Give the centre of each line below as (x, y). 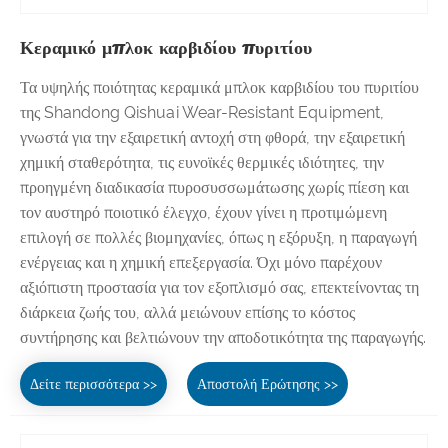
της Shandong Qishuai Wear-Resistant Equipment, (202, 112)
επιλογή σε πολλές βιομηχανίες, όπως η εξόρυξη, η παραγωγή (218, 237)
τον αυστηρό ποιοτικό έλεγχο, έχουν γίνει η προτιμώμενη (203, 212)
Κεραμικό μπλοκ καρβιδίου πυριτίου (166, 47)
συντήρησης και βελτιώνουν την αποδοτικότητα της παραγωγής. (223, 337)
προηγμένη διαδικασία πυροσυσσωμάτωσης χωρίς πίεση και (214, 187)
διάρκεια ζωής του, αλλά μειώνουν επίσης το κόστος (187, 312)
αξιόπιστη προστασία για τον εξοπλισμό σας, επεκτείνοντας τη (219, 287)
